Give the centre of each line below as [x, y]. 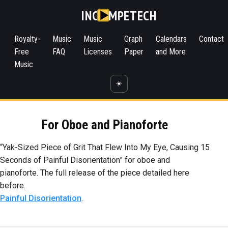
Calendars [171, 39]
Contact [211, 39]
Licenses [98, 52]
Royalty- [27, 39]
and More [171, 52]
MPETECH [133, 15]
